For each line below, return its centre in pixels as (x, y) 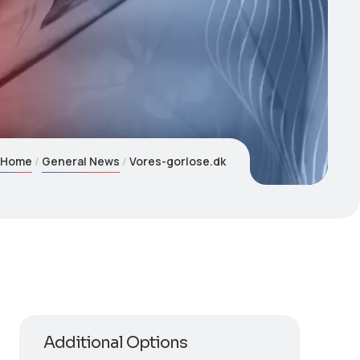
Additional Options (115, 343)
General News (81, 161)
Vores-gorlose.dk (178, 161)
